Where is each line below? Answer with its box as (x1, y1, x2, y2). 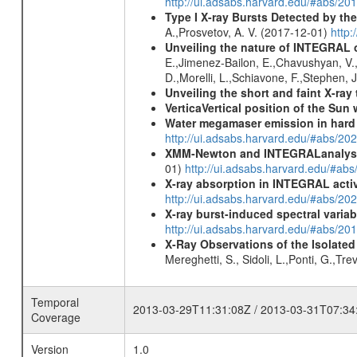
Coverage (30, 309, 80, 325)
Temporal (30, 294, 79, 310)
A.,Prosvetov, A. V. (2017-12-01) (164, 24, 331, 41)
